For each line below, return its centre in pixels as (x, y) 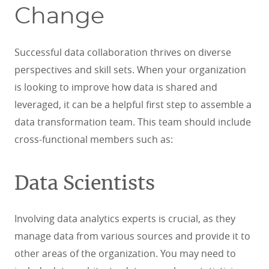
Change (62, 17)
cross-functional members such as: (95, 139)
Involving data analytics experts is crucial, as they (125, 218)
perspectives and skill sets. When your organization (130, 69)
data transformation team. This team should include (133, 122)
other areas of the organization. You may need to (125, 253)
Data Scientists (85, 183)
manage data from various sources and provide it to (132, 236)
